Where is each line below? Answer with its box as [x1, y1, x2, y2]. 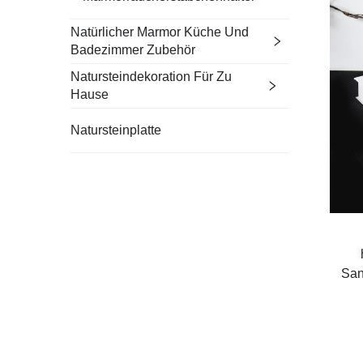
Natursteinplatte [70, 122, 161, 137]
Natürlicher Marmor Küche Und [70, 24, 249, 39]
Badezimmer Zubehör [70, 42, 195, 57]
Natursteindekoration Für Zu [70, 69, 232, 83]
